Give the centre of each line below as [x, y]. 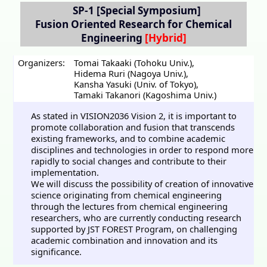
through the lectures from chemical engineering [129, 207]
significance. [56, 252]
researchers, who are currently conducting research [136, 218]
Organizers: [41, 62]
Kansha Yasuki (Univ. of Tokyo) [135, 84]
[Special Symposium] [147, 11]
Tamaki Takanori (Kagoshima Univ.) [145, 94]
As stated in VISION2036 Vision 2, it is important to [133, 116]
